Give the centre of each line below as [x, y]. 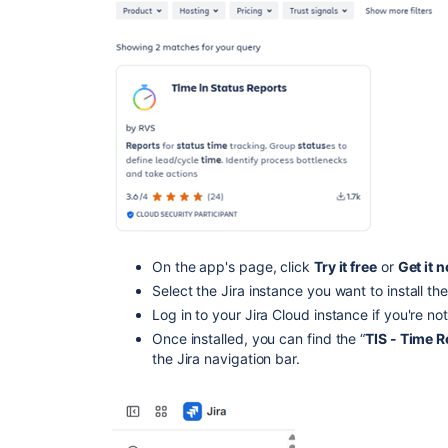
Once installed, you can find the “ [259, 338]
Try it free [345, 266]
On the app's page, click [233, 266]
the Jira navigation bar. [226, 358]
